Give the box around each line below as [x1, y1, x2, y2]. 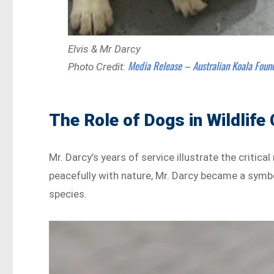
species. [49, 187, 90, 200]
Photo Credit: [68, 60, 128, 73]
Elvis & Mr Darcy [68, 42, 141, 55]
